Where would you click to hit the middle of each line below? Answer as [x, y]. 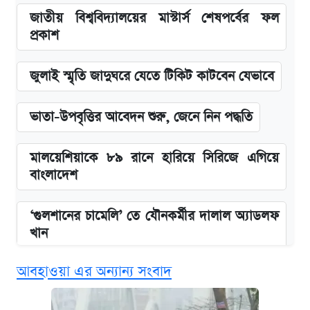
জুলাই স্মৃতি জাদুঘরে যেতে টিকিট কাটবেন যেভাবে [152, 76]
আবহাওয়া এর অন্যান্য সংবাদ [94, 271]
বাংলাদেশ [54, 175]
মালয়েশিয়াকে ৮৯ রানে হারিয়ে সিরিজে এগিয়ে [154, 158]
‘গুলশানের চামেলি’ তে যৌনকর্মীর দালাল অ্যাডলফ [154, 216]
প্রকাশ [44, 35]
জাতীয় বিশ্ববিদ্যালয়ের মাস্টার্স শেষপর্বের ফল [154, 18]
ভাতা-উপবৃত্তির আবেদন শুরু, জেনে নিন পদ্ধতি [141, 117]
